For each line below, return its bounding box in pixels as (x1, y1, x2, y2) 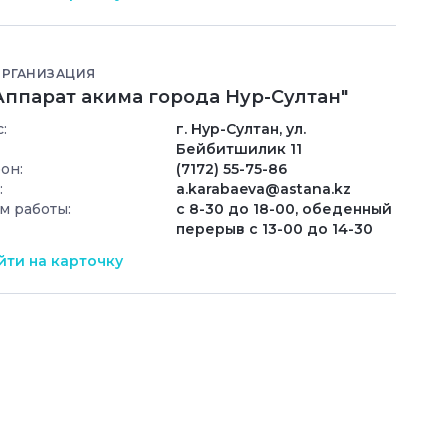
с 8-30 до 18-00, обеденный (176, 199, 392, 218)
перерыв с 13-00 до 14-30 (176, 219, 373, 238)
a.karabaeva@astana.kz (176, 179, 351, 198)
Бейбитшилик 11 (176, 139, 302, 158)
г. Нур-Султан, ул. (176, 119, 306, 138)
